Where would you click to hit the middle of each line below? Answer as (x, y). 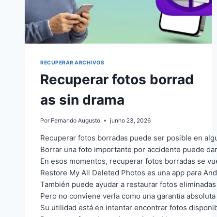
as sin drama (82, 100)
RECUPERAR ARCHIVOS (72, 63)
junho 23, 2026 (131, 121)
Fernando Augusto (76, 121)
